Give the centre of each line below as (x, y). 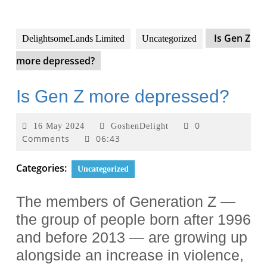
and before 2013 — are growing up (132, 237)
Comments (46, 139)
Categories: (41, 168)
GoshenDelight (140, 126)
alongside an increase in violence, (130, 255)
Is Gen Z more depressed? (123, 97)
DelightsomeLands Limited (73, 39)
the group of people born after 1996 (133, 220)
